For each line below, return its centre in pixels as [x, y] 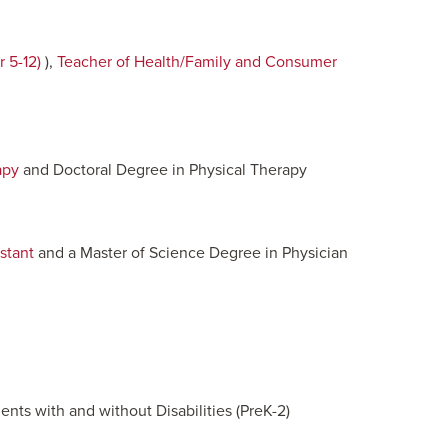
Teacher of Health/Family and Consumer [197, 62]
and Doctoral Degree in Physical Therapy [163, 170]
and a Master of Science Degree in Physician [191, 253]
